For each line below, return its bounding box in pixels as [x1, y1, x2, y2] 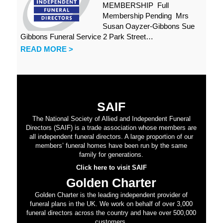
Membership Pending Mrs [102, 11, 189, 20]
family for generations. [79, 151, 144, 159]
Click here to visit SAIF [76, 163, 147, 171]
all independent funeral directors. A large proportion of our [29, 133, 194, 141]
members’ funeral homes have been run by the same [35, 142, 188, 150]
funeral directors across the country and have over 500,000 [26, 209, 197, 217]
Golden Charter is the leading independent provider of [35, 191, 188, 199]
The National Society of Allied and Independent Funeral [32, 115, 191, 123]
